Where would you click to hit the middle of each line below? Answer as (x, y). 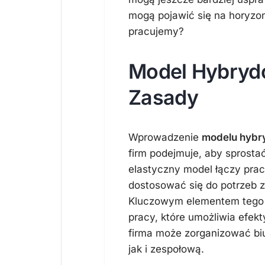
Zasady (163, 97)
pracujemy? (156, 31)
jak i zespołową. (166, 249)
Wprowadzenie (165, 137)
